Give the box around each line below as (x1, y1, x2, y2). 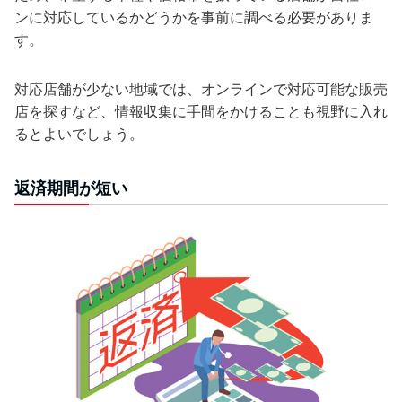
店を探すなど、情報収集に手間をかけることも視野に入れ (14, 102, 388, 121)
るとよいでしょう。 (14, 125, 144, 144)
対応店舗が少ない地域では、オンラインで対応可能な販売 (14, 80, 388, 99)
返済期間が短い (14, 179, 127, 198)
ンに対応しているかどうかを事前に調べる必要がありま (14, 8, 373, 27)
